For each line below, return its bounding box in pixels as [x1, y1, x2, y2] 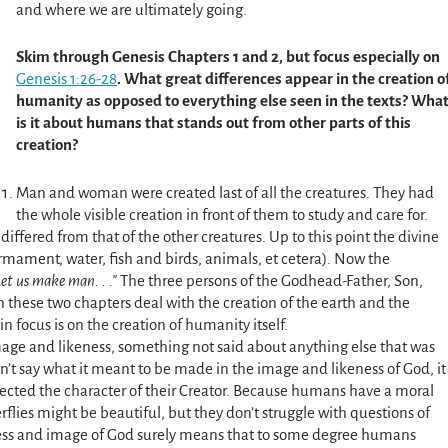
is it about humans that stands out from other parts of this [16, 114, 411, 132]
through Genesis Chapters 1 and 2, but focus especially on [50, 48, 440, 66]
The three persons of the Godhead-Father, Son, [116, 271, 423, 289]
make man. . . [28, 271, 112, 289]
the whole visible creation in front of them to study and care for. [16, 205, 428, 223]
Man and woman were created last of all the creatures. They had [16, 183, 434, 201]
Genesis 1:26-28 [16, 70, 117, 88]
